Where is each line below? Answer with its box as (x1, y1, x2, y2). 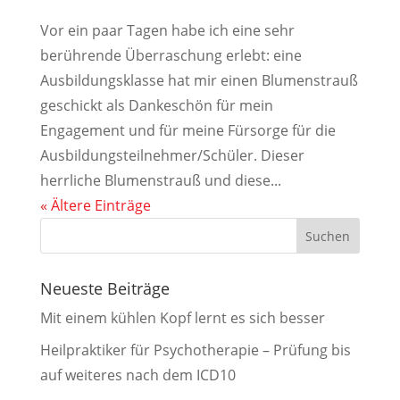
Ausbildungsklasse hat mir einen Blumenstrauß (39, 70, 358, 90)
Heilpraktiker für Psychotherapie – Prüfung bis (39, 339, 351, 360)
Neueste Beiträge (39, 277, 170, 299)
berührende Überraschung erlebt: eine (39, 45, 302, 65)
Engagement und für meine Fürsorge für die (39, 120, 336, 140)
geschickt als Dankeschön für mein (39, 95, 273, 115)
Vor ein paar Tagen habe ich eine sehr (39, 20, 295, 40)
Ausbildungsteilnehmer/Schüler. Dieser (39, 145, 304, 165)
